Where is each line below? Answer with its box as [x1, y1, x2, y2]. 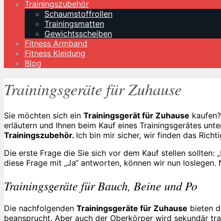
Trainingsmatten [44, 19, 104, 29]
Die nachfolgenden [4, 203, 76, 213]
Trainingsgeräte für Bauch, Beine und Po [4, 177, 197, 193]
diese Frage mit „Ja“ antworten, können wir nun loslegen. [4, 157, 219, 168]
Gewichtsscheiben [44, 29, 112, 38]
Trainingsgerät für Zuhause [83, 110, 189, 120]
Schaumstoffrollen [44, 9, 112, 19]
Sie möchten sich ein [4, 110, 83, 120]
